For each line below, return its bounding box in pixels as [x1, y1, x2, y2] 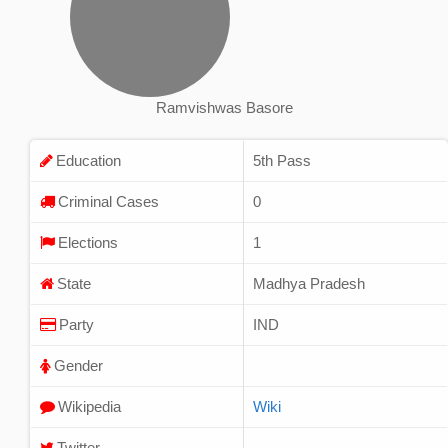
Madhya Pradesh [253, 274, 365, 292]
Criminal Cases [58, 192, 159, 210]
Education [56, 151, 121, 169]
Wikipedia [58, 397, 121, 415]
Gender [54, 356, 103, 374]
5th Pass [253, 151, 311, 169]
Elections [58, 233, 118, 251]
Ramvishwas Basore [155, 99, 293, 116]
